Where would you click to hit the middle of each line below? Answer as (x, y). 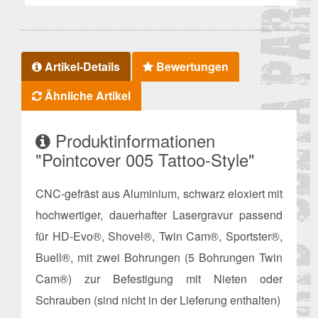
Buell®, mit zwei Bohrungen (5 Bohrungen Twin (159, 257)
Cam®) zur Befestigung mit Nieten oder (159, 279)
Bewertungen (191, 66)
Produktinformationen (133, 140)
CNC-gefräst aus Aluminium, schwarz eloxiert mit (159, 193)
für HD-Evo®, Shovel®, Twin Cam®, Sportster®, (159, 236)
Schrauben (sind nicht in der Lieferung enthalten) (158, 300)
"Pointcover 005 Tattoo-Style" (145, 159)
